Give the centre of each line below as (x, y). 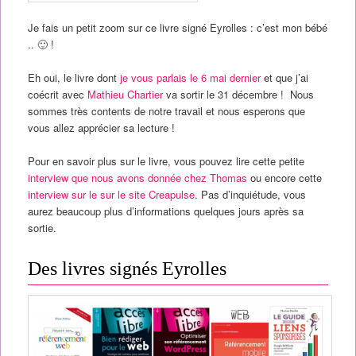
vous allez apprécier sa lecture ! (101, 128)
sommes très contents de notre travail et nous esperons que (166, 111)
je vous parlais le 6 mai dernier (190, 78)
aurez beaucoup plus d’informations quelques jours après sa (165, 211)
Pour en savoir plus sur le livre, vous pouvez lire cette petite (166, 161)
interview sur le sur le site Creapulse (111, 195)
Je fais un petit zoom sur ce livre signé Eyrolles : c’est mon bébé (177, 28)
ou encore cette (284, 178)
